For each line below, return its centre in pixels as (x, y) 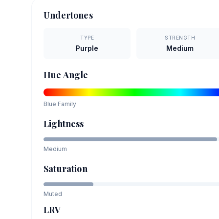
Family (66, 104)
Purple (87, 48)
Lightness (64, 123)
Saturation (66, 168)
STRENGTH (180, 37)
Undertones (68, 15)
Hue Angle (66, 75)
